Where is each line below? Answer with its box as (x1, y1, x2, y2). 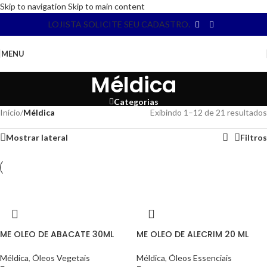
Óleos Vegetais (32, 253, 90, 263)
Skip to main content (68, 1, 145, 11)
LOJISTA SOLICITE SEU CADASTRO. (48, 19, 190, 29)
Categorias (113, 97, 159, 107)
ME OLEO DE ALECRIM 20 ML (136, 228, 249, 240)
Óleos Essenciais (169, 253, 232, 263)
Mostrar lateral (6, 132, 68, 142)
